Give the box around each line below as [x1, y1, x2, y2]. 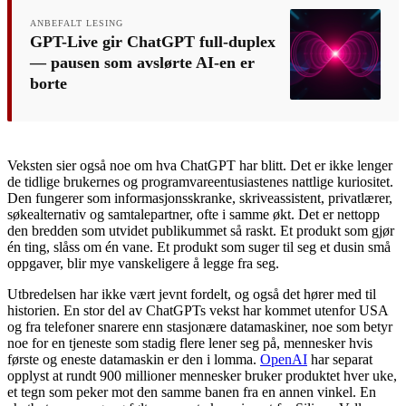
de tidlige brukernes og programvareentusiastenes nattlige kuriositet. [7, 173, 393, 189]
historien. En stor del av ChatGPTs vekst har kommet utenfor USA [7, 302, 388, 318]
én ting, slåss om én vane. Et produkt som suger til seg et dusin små [7, 238, 391, 255]
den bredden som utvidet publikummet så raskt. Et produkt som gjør [7, 222, 394, 238]
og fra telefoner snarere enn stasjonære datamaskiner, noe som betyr [7, 318, 392, 334]
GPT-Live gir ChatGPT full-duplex [30, 32, 275, 51]
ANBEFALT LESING [30, 17, 123, 28]
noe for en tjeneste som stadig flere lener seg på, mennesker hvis [7, 334, 372, 351]
